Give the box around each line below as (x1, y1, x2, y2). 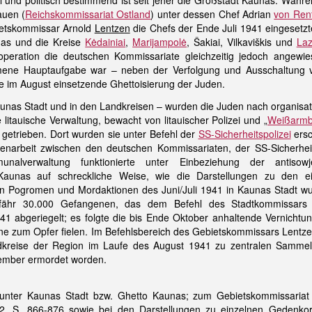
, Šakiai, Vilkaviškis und (187, 35, 297, 49)
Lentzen (94, 21, 130, 35)
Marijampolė (132, 35, 187, 49)
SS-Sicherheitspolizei (198, 127, 291, 141)
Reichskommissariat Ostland (25, 7, 151, 21)
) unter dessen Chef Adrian (150, 7, 274, 21)
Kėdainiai (85, 35, 126, 49)
